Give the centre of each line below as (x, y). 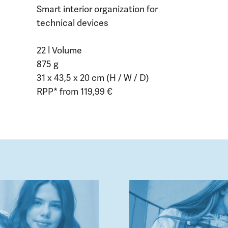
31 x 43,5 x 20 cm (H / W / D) (93, 78)
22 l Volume (59, 50)
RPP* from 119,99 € (74, 91)
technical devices (72, 23)
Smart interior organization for (97, 9)
